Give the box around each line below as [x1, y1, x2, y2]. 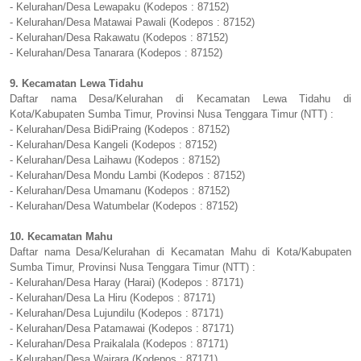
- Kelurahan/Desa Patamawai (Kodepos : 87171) [10, 322, 234, 335]
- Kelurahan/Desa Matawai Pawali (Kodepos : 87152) [10, 16, 255, 29]
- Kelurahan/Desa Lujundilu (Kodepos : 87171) [10, 307, 223, 320]
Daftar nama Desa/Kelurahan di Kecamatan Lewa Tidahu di [10, 93, 351, 106]
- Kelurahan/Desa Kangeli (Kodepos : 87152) [10, 139, 217, 151]
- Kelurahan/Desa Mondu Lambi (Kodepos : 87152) [10, 169, 245, 182]
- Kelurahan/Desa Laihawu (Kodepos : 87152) [10, 154, 220, 167]
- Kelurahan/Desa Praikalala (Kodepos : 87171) [10, 338, 228, 351]
